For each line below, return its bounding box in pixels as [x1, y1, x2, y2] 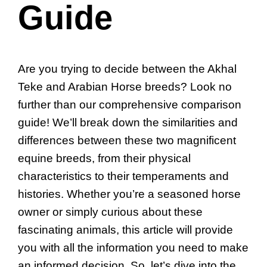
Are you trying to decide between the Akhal [18, 62, 237, 75]
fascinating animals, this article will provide [18, 223, 233, 236]
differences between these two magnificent [18, 133, 236, 147]
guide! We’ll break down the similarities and [18, 116, 238, 129]
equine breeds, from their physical [18, 151, 191, 164]
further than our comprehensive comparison [18, 98, 241, 111]
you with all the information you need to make [18, 241, 249, 254]
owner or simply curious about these [18, 205, 203, 218]
